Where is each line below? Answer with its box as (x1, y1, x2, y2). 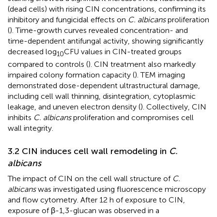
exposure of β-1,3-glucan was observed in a (8, 205, 159, 215)
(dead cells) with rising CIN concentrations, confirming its (8, 4, 206, 14)
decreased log (8, 46, 57, 56)
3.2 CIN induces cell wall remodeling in (8, 145, 169, 156)
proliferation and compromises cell (71, 112, 194, 122)
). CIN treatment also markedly (88, 59, 196, 69)
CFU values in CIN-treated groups (64, 46, 182, 56)
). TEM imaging (135, 70, 185, 79)
